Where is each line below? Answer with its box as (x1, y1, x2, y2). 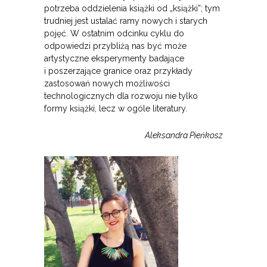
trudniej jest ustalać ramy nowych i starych (44, 16, 207, 26)
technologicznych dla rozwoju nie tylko (44, 91, 198, 101)
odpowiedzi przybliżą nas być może (44, 41, 187, 51)
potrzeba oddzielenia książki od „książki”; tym (44, 4, 220, 14)
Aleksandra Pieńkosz (145, 131, 223, 141)
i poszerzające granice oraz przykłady (44, 66, 193, 76)
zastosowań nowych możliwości (44, 79, 170, 89)
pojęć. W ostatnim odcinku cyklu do (44, 29, 184, 39)
